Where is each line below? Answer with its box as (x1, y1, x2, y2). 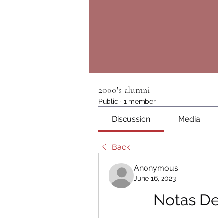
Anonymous (134, 163, 178, 173)
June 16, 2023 (134, 174, 176, 182)
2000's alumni (98, 84, 150, 96)
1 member (124, 97, 156, 105)
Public (98, 97, 118, 105)
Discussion (112, 114, 151, 124)
